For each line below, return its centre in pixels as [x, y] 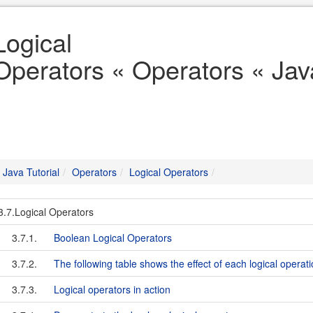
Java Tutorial [31, 172]
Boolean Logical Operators [113, 238]
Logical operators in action [112, 289]
